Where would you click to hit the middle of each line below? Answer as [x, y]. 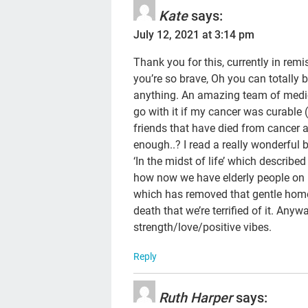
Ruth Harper [196, 297]
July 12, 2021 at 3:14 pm [194, 34]
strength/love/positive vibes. [203, 227]
